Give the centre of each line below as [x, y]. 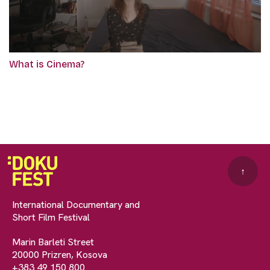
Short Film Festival [51, 217]
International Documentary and [76, 205]
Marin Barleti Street [53, 242]
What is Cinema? [47, 64]
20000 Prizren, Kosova [60, 255]
